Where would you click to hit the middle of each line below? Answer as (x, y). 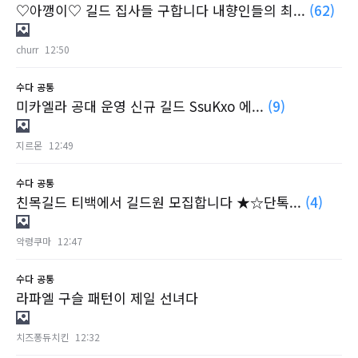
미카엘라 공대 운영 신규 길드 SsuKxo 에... (142, 106)
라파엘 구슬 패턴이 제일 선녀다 (107, 298)
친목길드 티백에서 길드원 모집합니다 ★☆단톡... (161, 202)
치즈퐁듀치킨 (42, 337)
